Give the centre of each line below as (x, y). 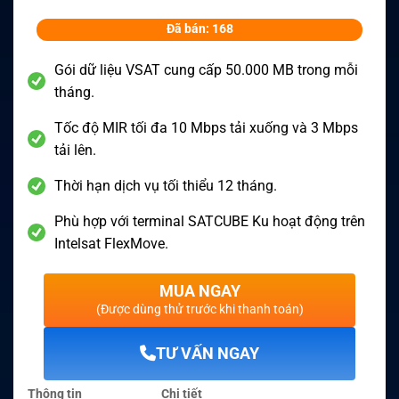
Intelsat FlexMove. (111, 243)
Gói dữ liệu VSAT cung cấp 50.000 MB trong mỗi (206, 69)
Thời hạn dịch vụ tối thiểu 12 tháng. (166, 185)
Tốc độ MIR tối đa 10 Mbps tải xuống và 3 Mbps (206, 127)
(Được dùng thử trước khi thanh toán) (199, 309)
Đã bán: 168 (199, 28)
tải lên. (75, 150)
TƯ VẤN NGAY (208, 354)
